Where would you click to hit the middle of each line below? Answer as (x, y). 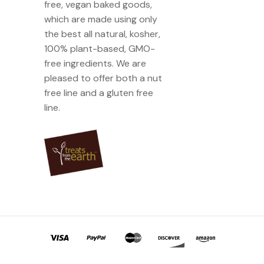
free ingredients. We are (95, 63)
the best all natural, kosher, (102, 34)
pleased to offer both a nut (103, 78)
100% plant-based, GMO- (100, 49)
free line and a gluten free (99, 93)
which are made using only (101, 19)
